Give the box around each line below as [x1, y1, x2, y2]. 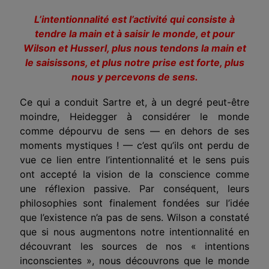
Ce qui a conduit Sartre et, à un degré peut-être [20, 95, 249, 108]
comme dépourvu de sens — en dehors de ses [20, 124, 249, 137]
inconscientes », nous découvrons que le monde [20, 254, 249, 267]
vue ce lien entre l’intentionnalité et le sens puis [20, 153, 249, 166]
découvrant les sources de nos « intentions [20, 240, 249, 252]
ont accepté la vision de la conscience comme [20, 168, 249, 180]
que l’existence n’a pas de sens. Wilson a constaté [20, 211, 249, 223]
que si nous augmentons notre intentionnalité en [20, 225, 249, 238]
